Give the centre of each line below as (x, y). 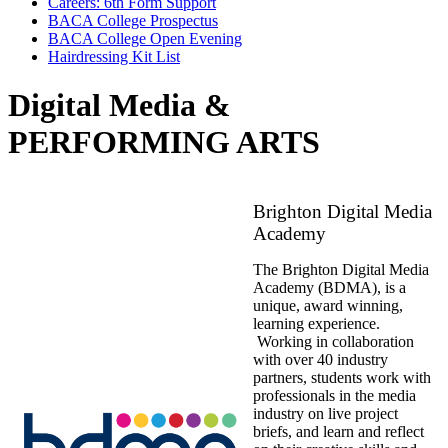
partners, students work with (342, 378)
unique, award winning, (328, 306)
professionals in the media (334, 396)
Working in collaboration (333, 342)
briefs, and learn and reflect (338, 432)
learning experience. (316, 324)
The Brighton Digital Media (341, 270)
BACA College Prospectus (133, 20)
